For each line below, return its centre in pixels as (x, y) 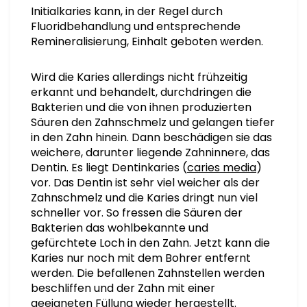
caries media (222, 168)
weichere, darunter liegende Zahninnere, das (150, 152)
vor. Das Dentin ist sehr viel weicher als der (145, 183)
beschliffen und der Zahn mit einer (123, 288)
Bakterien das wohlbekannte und (120, 228)
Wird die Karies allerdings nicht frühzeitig (139, 77)
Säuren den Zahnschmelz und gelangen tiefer (153, 122)
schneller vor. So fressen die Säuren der (137, 213)
